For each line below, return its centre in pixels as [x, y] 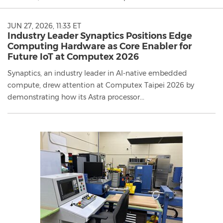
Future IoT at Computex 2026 [73, 56]
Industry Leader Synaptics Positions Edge [100, 36]
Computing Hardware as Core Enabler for [100, 46]
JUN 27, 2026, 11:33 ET [44, 26]
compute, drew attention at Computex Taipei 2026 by [101, 85]
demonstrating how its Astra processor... [76, 97]
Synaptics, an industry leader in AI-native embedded [97, 73]
